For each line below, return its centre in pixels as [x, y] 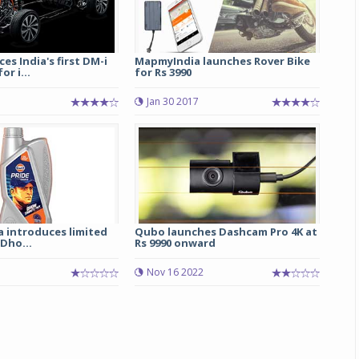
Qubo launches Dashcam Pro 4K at [226, 232]
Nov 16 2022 [175, 272]
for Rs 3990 [163, 72]
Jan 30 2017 [172, 101]
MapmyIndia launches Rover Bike [222, 61]
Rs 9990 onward [175, 243]
